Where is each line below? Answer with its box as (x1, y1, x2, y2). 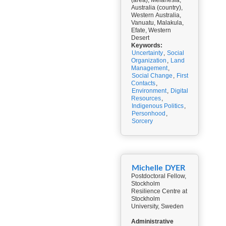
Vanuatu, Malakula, (131, 19, 184, 26)
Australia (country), (131, 4, 183, 11)
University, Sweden (131, 203, 184, 210)
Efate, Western (131, 27, 171, 34)
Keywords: (131, 42, 162, 49)
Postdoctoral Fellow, (131, 173, 186, 180)
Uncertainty (132, 49, 163, 56)
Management (131, 65, 167, 72)
